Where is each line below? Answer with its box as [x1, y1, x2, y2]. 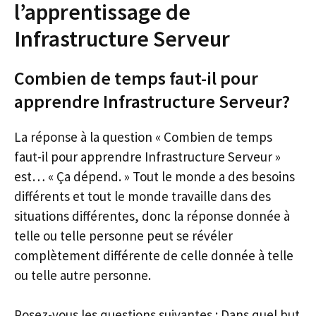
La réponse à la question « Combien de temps [14, 128, 272, 145]
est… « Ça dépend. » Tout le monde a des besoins [14, 167, 295, 185]
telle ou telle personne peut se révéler [14, 226, 233, 244]
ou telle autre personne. [14, 266, 151, 284]
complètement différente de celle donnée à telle [14, 246, 293, 264]
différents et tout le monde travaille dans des [14, 187, 271, 205]
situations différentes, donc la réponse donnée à [14, 207, 290, 224]
